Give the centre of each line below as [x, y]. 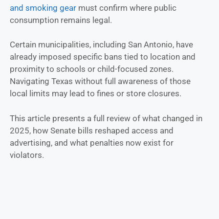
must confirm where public [126, 8]
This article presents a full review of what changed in [106, 118]
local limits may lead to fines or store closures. [96, 94]
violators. [27, 155]
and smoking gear [43, 8]
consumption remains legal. [61, 20]
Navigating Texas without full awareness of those [100, 81]
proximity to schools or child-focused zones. [92, 69]
